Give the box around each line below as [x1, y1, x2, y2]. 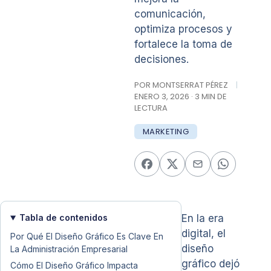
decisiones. [134, 53, 189, 65]
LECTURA [134, 102, 168, 114]
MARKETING [142, 126, 189, 137]
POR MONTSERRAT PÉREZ [134, 79, 230, 91]
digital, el [181, 227, 226, 240]
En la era [181, 212, 224, 224]
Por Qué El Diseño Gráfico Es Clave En [10, 231, 163, 241]
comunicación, [134, 8, 206, 20]
